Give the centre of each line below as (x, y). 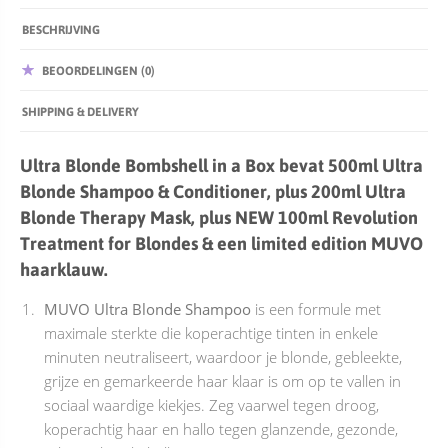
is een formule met (316, 309)
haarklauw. (64, 269)
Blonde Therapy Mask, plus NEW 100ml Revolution (219, 217)
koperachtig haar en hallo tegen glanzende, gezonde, (221, 429)
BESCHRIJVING (61, 29)
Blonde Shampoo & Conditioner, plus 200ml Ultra (213, 191)
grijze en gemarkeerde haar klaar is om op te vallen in (222, 381)
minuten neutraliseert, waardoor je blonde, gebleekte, (223, 357)
